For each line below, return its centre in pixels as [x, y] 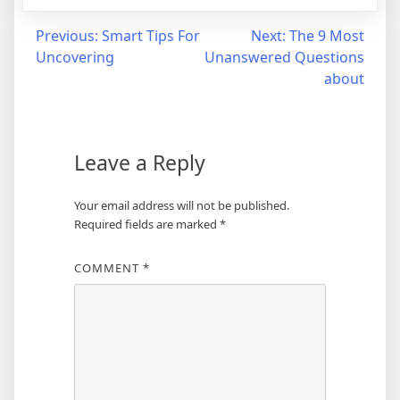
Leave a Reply [139, 162]
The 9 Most [327, 35]
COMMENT [108, 267]
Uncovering [75, 57]
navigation [66, 71]
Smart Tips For [151, 35]
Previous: [67, 35]
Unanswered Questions [284, 57]
